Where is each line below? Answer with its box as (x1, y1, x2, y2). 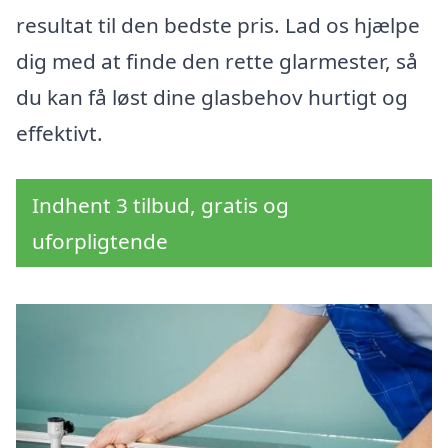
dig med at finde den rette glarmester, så (16, 47, 418, 76)
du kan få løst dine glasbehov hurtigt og (16, 83, 408, 112)
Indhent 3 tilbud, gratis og (32, 191, 289, 220)
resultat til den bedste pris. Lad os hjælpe (16, 11, 420, 40)
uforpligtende (32, 227, 168, 256)
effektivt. (16, 119, 103, 148)
